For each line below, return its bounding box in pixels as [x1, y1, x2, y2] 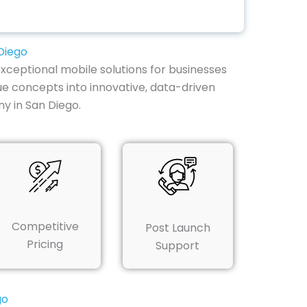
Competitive [11, 219, 79, 235]
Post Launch [145, 220, 210, 236]
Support [156, 238, 200, 254]
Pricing [27, 236, 64, 253]
